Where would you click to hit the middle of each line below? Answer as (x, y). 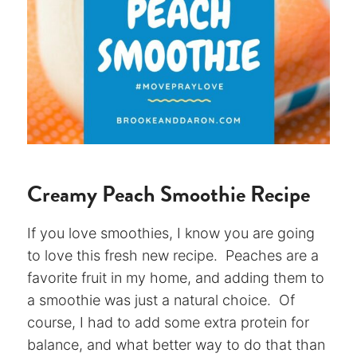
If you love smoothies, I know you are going (171, 233)
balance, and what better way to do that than (176, 345)
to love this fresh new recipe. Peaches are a (173, 255)
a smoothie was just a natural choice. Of (161, 300)
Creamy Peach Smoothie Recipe (169, 194)
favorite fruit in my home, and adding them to (176, 278)
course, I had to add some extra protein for (168, 322)
